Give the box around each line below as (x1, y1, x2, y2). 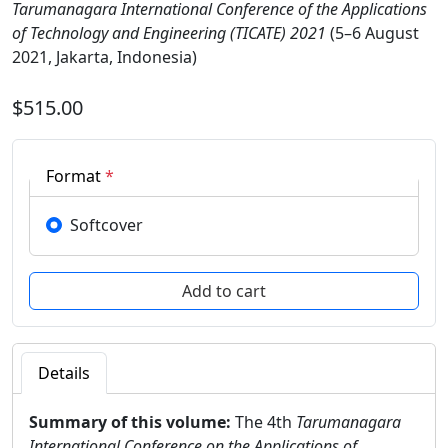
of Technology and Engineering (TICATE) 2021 (12, 22, 326, 45)
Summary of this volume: (29, 411, 235, 434)
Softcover (70, 214, 143, 237)
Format (46, 165, 101, 188)
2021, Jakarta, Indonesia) (12, 46, 197, 69)
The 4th (235, 411, 296, 434)
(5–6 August (326, 22, 419, 45)
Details (38, 362, 90, 385)
